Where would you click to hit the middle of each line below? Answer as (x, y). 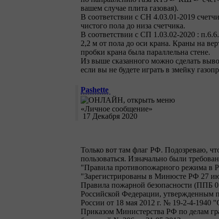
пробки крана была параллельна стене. (145, 52)
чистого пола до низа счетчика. (133, 26)
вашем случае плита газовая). (130, 8)
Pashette (95, 90)
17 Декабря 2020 (109, 116)
